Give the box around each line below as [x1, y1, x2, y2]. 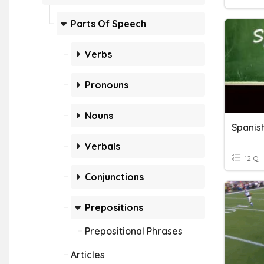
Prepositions [85, 202, 143, 213]
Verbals [85, 140, 120, 152]
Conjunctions [85, 171, 144, 183]
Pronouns [85, 79, 128, 91]
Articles [71, 249, 105, 260]
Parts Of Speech [71, 18, 146, 29]
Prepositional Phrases [85, 225, 183, 237]
